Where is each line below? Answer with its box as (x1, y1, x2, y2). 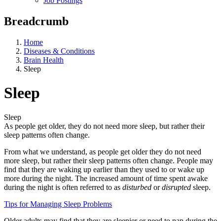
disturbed (122, 183, 151, 191)
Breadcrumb (4, 14, 69, 28)
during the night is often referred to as (4, 183, 122, 191)
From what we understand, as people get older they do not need (4, 147, 201, 156)
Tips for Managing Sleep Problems (4, 199, 112, 208)
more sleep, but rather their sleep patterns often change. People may (4, 156, 213, 165)
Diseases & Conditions (24, 46, 95, 55)
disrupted (162, 183, 191, 191)
